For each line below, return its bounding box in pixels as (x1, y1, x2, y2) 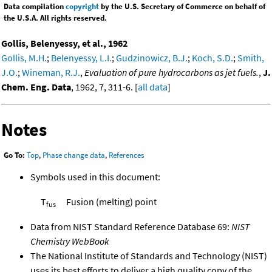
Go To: (4, 150, 25, 161)
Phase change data (42, 150, 105, 161)
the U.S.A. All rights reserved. (4, 13, 107, 24)
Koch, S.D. (192, 52, 233, 64)
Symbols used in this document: (30, 170, 160, 183)
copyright (66, 1, 99, 12)
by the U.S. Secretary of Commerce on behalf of (99, 1, 265, 12)
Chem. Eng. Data (1, 81, 71, 93)
